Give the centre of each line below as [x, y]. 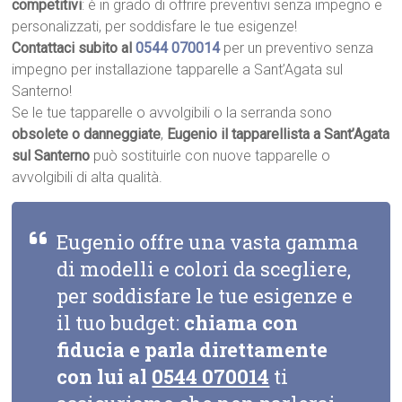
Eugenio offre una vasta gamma [208, 242]
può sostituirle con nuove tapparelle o [210, 156]
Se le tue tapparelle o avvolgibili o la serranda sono [172, 113]
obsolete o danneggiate [87, 135]
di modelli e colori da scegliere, [204, 269]
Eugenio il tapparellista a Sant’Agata [279, 135]
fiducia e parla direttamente [192, 350]
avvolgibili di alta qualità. [87, 178]
